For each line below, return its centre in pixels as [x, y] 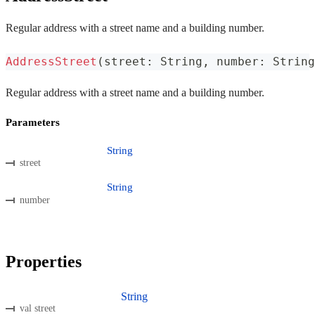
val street [38, 308]
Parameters [33, 122]
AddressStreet [51, 61]
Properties [44, 262]
